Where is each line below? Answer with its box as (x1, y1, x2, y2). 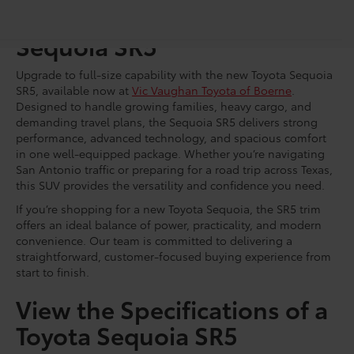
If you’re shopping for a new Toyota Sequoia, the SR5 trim (16, 200, 321, 217)
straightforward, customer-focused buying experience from (16, 247, 331, 264)
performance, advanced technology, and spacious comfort (16, 129, 326, 145)
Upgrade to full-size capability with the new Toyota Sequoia (16, 66, 333, 82)
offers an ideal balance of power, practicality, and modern (16, 216, 322, 232)
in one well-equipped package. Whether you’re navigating (16, 145, 325, 161)
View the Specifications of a (16, 291, 328, 326)
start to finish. (16, 263, 89, 280)
